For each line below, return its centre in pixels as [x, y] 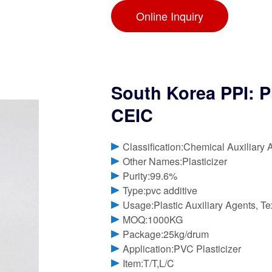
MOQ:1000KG [153, 220]
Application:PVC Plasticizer [182, 249]
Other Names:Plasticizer [175, 161]
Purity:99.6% [150, 176]
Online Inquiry [170, 16]
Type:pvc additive [160, 191]
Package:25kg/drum [166, 234]
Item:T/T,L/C [149, 263]
